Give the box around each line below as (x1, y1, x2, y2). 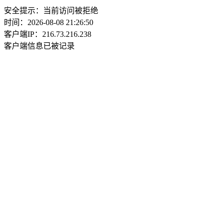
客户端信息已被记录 (4, 42, 75, 50)
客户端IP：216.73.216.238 (4, 30, 91, 38)
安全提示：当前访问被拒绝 (4, 6, 98, 15)
